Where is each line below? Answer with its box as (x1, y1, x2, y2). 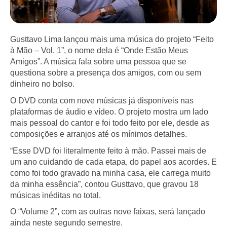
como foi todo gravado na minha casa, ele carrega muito (10, 168, 211, 177)
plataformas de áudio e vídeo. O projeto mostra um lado (10, 107, 208, 116)
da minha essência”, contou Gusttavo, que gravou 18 (10, 179, 199, 188)
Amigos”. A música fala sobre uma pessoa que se (10, 57, 186, 66)
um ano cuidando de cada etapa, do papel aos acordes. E (10, 157, 217, 166)
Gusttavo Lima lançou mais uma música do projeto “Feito (10, 35, 214, 44)
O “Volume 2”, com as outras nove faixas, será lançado (10, 207, 205, 216)
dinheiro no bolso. (10, 80, 74, 89)
